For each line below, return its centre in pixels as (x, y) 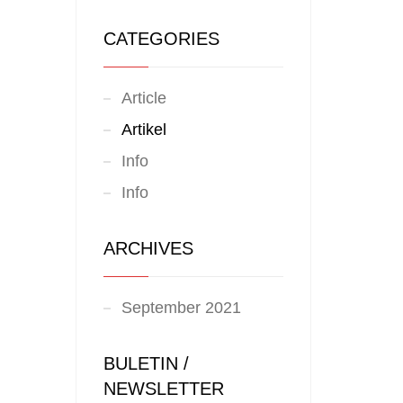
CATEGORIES (161, 39)
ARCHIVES (148, 248)
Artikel (143, 130)
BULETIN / (146, 363)
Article (143, 98)
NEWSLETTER (163, 389)
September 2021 (181, 308)
